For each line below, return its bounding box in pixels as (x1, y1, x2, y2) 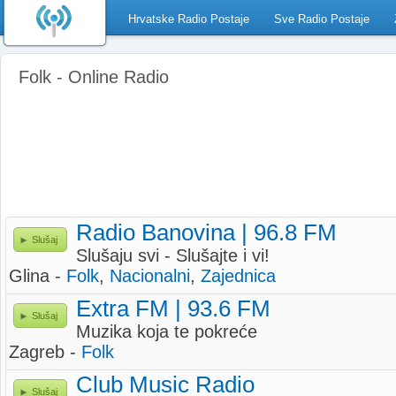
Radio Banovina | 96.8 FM (76, 220, 337, 245)
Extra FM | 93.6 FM (76, 296, 270, 321)
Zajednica (201, 266, 276, 286)
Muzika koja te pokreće (76, 322, 257, 341)
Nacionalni (110, 266, 190, 286)
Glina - (9, 266, 66, 286)
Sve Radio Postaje (274, 12, 369, 26)
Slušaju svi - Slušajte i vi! (76, 246, 270, 265)
